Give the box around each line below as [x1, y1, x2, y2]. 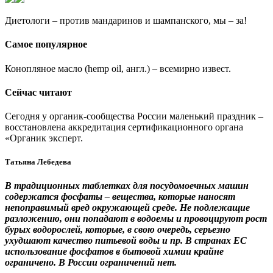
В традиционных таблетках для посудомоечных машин [5, 180, 249, 191]
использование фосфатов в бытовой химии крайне [5, 246, 224, 257]
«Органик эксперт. [5, 133, 83, 144]
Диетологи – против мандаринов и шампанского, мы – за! [5, 15, 247, 26]
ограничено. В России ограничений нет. [5, 257, 177, 268]
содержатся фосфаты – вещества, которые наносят [5, 191, 235, 202]
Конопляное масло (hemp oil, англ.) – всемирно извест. [5, 63, 231, 74]
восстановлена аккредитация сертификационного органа [5, 122, 243, 133]
